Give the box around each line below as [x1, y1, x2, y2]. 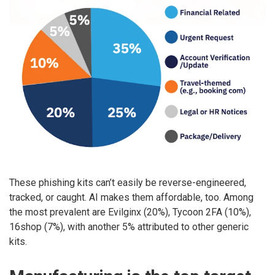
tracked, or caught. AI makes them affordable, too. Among [9, 191, 254, 203]
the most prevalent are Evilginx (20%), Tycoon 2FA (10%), [9, 206, 251, 218]
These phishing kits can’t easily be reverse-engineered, [9, 176, 246, 188]
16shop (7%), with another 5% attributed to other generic [9, 220, 249, 233]
